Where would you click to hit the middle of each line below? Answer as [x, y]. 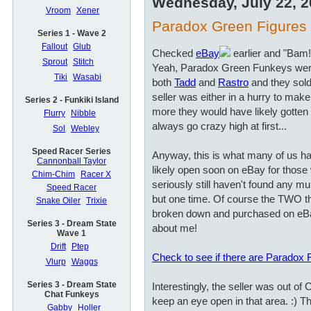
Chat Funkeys [72, 295]
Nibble [83, 114]
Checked [174, 53]
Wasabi [87, 77]
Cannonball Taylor [72, 161]
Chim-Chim [53, 175]
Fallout [54, 47]
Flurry [54, 114]
